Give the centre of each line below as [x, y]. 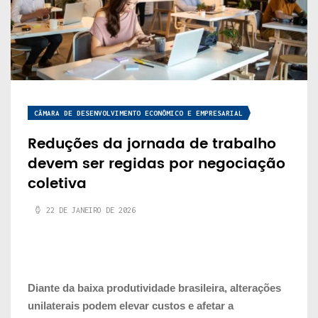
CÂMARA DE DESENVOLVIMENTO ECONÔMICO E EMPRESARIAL [138, 113]
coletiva [57, 184]
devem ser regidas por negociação [157, 164]
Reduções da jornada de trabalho [152, 144]
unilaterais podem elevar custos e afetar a [131, 305]
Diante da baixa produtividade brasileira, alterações [154, 287]
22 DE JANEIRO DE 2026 [91, 210]
